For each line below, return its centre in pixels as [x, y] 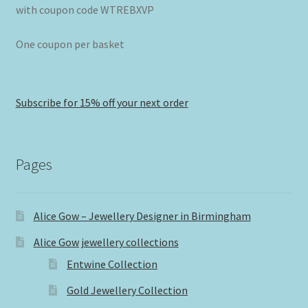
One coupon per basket [70, 44]
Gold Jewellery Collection [128, 290]
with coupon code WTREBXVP [85, 10]
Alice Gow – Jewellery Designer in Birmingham [142, 216]
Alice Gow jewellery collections [106, 242]
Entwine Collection [112, 264]
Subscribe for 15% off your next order [102, 102]
